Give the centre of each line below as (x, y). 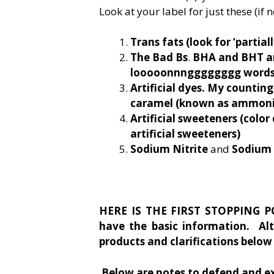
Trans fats (158, 42)
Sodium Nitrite (169, 149)
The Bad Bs (159, 57)
